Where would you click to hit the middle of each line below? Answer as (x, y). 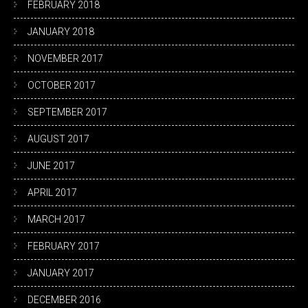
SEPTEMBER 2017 (67, 112)
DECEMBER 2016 (64, 300)
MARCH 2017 (56, 219)
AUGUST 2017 (58, 139)
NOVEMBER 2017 (65, 58)
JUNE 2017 (51, 166)
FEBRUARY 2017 (64, 246)
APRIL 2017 (52, 192)
